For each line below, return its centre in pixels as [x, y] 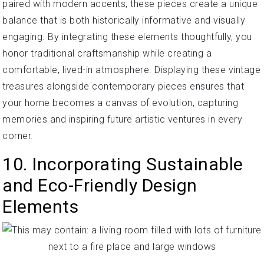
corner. [18, 136]
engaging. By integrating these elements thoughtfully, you [127, 37]
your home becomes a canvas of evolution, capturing [120, 103]
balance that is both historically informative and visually [124, 20]
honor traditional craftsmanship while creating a [107, 53]
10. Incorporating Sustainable [123, 164]
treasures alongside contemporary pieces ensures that [123, 86]
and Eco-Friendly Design [100, 185]
